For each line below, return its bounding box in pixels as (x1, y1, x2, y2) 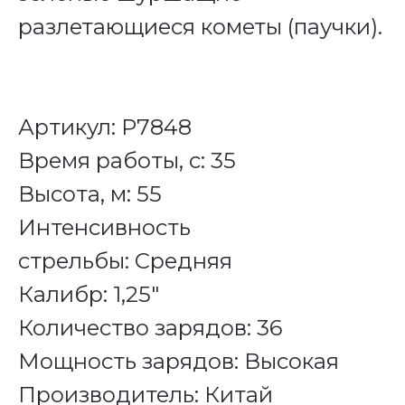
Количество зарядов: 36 (18, 314, 282, 341)
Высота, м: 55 (18, 180, 162, 207)
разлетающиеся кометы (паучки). (18, 13, 382, 40)
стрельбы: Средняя (18, 247, 232, 274)
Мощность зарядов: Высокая (18, 347, 339, 374)
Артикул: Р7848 (18, 113, 192, 140)
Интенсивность (18, 213, 191, 240)
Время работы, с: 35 (18, 146, 236, 174)
